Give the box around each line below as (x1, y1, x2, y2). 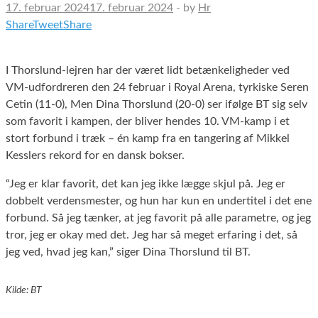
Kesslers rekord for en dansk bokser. (6, 149, 185, 161)
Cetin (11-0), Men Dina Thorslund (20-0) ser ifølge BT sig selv (6, 98, 307, 110)
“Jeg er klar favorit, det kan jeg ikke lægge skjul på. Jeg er (6, 177, 285, 190)
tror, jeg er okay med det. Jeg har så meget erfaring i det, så (6, 229, 297, 241)
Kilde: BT (6, 285, 42, 296)
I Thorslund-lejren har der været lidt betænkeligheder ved (6, 64, 290, 76)
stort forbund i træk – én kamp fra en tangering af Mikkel (6, 132, 290, 144)
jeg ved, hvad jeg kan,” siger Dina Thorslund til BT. (6, 246, 251, 258)
